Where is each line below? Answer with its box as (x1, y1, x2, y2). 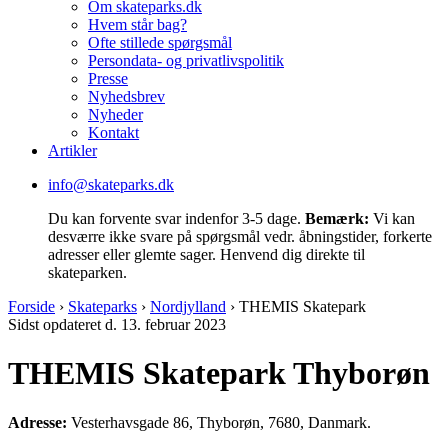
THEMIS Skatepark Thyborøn (8, 355, 430, 392)
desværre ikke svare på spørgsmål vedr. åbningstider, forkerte (48, 227, 432, 245)
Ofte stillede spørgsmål (88, 33, 232, 51)
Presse (88, 69, 128, 87)
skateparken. (48, 263, 127, 281)
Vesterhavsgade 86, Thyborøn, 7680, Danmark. (67, 413, 371, 431)
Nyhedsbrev (88, 87, 165, 105)
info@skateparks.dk (48, 175, 174, 193)
